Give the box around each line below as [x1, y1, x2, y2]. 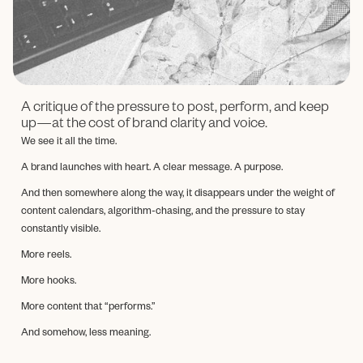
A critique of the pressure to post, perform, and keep [21, 100, 329, 117]
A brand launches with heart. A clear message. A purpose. [21, 162, 283, 174]
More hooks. [21, 275, 76, 288]
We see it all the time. [21, 136, 117, 148]
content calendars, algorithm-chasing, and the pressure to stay [21, 206, 305, 218]
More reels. [21, 250, 71, 262]
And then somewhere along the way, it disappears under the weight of [21, 188, 335, 200]
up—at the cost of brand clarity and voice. [21, 117, 267, 133]
